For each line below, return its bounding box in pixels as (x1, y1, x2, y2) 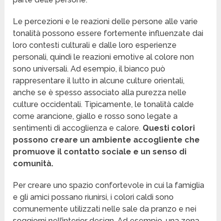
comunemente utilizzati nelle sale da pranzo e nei (13, 204, 197, 214)
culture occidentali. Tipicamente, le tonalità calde (13, 100, 194, 110)
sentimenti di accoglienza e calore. (13, 123, 141, 133)
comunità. (13, 159, 54, 169)
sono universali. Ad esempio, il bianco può (13, 64, 166, 74)
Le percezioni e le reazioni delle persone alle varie (13, 17, 198, 27)
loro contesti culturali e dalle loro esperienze (13, 40, 177, 50)
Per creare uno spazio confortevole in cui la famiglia (13, 181, 205, 190)
